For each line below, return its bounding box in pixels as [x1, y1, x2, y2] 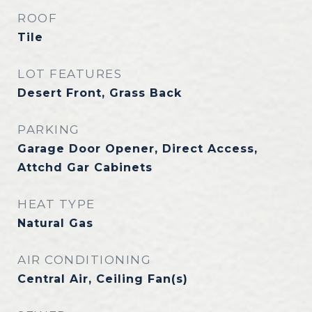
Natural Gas [17, 217, 93, 230]
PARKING [17, 123, 80, 136]
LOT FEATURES [17, 67, 122, 81]
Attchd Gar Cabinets [17, 161, 153, 174]
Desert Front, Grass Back [17, 86, 182, 100]
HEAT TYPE [17, 197, 95, 211]
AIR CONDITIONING [17, 253, 151, 267]
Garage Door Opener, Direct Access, [17, 142, 258, 155]
